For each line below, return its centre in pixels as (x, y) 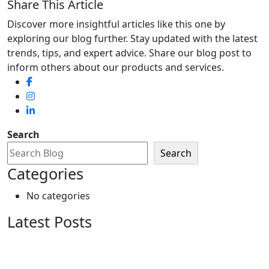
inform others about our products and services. (116, 67)
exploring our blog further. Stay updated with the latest (132, 38)
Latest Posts (50, 222)
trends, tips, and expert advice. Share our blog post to (129, 53)
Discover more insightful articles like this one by (116, 24)
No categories (58, 196)
